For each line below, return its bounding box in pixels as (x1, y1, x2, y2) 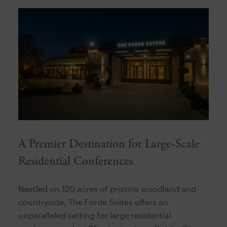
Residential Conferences (18, 153, 133, 169)
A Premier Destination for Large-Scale (18, 136, 200, 152)
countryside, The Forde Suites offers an (18, 197, 168, 207)
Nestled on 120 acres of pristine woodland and (18, 183, 196, 194)
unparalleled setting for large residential (18, 210, 171, 220)
